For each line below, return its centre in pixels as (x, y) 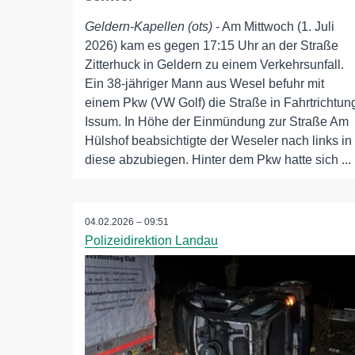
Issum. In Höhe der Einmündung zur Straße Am (217, 122)
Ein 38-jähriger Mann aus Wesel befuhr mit (204, 84)
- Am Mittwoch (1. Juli (273, 27)
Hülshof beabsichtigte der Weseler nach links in (218, 141)
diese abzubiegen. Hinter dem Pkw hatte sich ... (218, 160)
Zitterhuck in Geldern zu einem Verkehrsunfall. (214, 65)
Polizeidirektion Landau (151, 240)
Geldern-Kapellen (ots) (149, 27)
